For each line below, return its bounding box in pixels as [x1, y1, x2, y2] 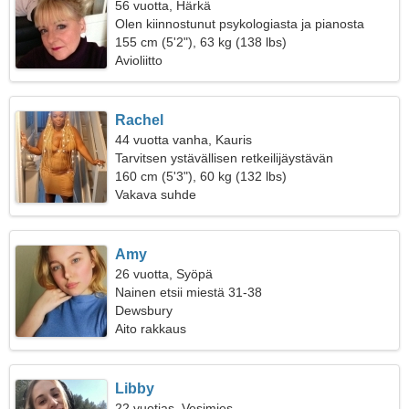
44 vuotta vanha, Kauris [115, 132, 253, 147]
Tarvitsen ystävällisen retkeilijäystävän [115, 151, 334, 165]
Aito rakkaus [115, 321, 187, 336]
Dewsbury [115, 303, 173, 318]
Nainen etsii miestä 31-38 [115, 285, 263, 299]
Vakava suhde [115, 187, 197, 202]
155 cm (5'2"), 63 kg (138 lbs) [115, 35, 288, 49]
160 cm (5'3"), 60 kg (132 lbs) [115, 169, 288, 184]
